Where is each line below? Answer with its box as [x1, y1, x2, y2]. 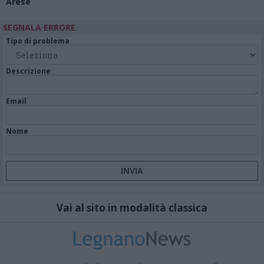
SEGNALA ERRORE [3, 22, 75, 34]
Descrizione [6, 66, 51, 77]
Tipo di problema [6, 36, 70, 47]
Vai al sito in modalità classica [57, 201, 207, 215]
